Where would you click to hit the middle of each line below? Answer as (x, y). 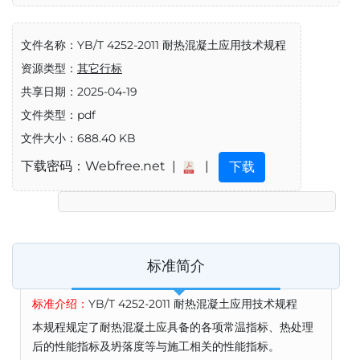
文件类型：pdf (58, 115)
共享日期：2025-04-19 (79, 92)
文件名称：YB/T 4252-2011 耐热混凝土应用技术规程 (153, 45)
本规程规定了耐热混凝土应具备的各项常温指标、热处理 (173, 327)
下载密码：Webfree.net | (102, 166)
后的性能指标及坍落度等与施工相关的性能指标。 (156, 346)
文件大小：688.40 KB (78, 138)
